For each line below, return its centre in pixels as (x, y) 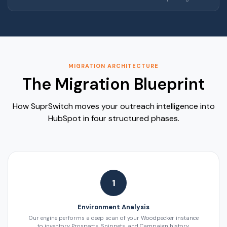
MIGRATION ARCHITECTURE (113, 66)
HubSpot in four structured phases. (113, 119)
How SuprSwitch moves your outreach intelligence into (113, 106)
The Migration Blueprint (113, 84)
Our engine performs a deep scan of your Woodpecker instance (113, 218)
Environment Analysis (113, 207)
